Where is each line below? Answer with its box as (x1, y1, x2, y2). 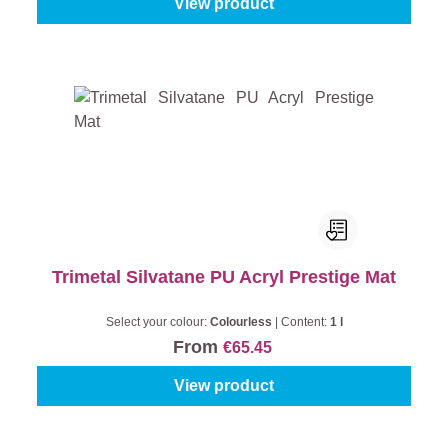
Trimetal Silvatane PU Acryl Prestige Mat (52, 267, 396, 287)
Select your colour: (105, 315, 210, 329)
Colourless (209, 315, 275, 329)
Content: (280, 315, 330, 329)
